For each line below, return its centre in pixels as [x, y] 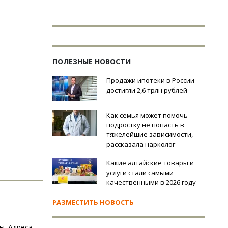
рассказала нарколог [141, 144]
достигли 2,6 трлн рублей [147, 90]
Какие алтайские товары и [150, 163]
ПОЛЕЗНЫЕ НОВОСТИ [92, 61]
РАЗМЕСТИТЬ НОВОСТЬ [93, 202]
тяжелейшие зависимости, [150, 134]
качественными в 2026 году [151, 182]
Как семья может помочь [147, 115]
